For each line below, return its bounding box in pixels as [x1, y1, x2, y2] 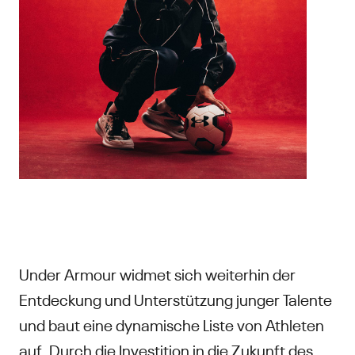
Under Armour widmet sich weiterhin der [19, 261, 296, 284]
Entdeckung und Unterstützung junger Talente [19, 287, 332, 309]
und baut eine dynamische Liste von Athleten [19, 312, 324, 334]
